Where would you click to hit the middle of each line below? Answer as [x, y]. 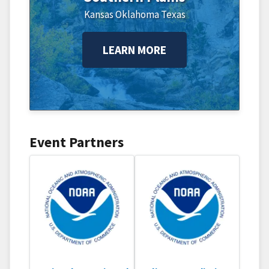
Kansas [98, 14]
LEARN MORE [134, 50]
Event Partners [77, 142]
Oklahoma [137, 14]
